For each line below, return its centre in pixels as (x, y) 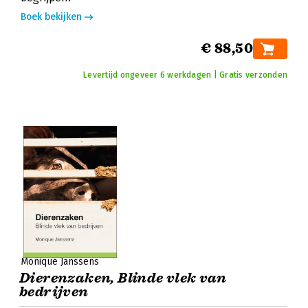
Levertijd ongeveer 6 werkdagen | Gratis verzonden (185, 75)
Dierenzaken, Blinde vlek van (123, 278)
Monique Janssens (60, 262)
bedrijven (54, 292)
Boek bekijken (51, 17)
